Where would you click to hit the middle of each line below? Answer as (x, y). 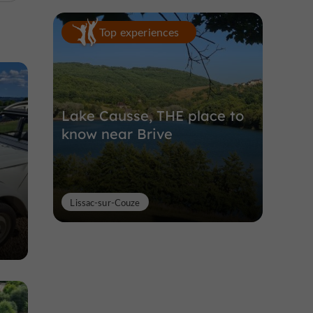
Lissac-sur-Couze (105, 202)
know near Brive (117, 134)
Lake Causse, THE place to (153, 116)
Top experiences (139, 32)
